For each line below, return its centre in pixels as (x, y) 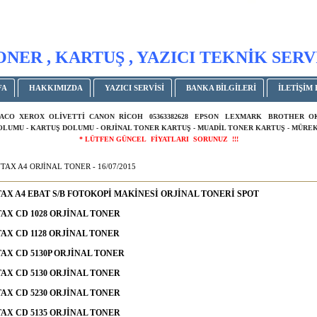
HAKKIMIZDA (56, 88)
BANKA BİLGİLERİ (221, 88)
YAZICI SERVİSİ (134, 88)
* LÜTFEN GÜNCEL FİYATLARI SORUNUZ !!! (158, 139)
